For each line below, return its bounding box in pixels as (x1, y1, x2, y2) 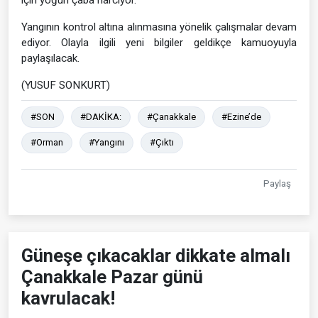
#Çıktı (150, 136, 174, 148)
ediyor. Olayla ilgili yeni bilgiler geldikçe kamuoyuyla (21, 35, 297, 49)
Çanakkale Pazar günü (21, 265, 203, 287)
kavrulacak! (21, 287, 115, 309)
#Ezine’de (221, 111, 261, 122)
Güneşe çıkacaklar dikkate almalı (21, 244, 290, 266)
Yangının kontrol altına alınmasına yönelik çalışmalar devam (21, 20, 297, 33)
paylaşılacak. (21, 51, 79, 65)
